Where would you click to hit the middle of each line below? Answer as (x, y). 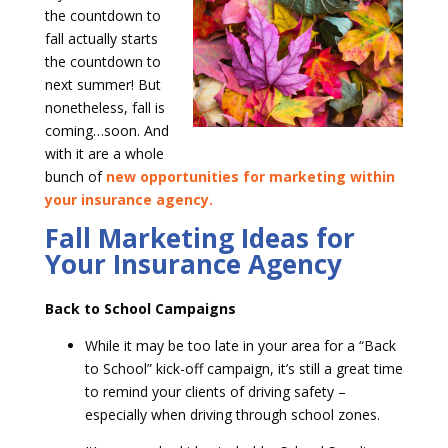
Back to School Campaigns (140, 309)
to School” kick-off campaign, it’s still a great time (243, 369)
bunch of (75, 177)
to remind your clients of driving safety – (215, 392)
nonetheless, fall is (104, 108)
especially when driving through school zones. (232, 415)
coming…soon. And (106, 131)
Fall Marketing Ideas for (199, 238)
